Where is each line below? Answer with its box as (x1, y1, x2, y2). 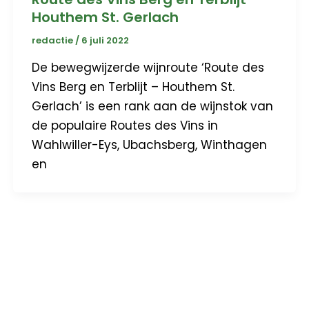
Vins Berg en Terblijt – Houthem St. (31, 78, 235, 95)
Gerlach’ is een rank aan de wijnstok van (31, 97, 273, 114)
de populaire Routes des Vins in (31, 117, 218, 134)
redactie (31, 34, 75, 48)
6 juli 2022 (81, 34, 129, 48)
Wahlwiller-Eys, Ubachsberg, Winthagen (31, 136, 267, 153)
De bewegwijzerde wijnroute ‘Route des (31, 59, 264, 76)
